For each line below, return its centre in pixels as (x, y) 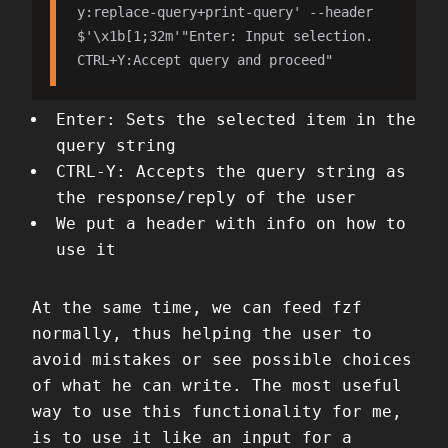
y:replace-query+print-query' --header (224, 12)
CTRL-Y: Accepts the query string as (231, 172)
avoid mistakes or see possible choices (222, 360)
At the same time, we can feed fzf (197, 308)
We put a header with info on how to (231, 224)
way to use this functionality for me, (217, 412)
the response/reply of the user (206, 198)
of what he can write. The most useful (217, 386)
